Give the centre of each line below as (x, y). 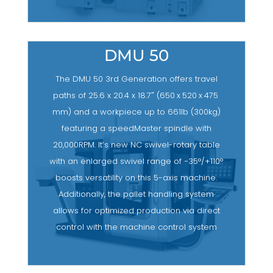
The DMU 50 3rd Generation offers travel (136, 79)
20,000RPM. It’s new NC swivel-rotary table (136, 145)
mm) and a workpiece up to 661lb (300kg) (136, 112)
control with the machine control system (136, 227)
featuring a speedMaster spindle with (136, 129)
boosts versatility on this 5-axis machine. (136, 178)
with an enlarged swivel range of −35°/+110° (136, 161)
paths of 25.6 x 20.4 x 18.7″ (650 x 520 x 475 (136, 96)
